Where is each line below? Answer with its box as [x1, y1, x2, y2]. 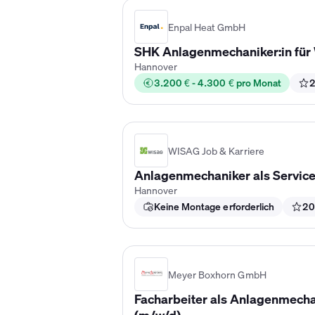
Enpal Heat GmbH [168, 20, 246, 34]
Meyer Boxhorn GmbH [168, 267, 266, 281]
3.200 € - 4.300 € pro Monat [154, 76, 281, 89]
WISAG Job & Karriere [168, 143, 264, 157]
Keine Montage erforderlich [154, 200, 274, 213]
